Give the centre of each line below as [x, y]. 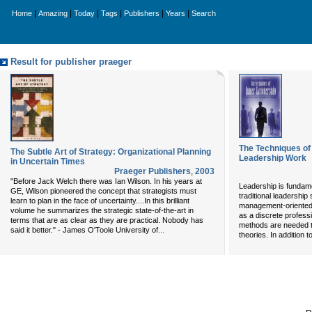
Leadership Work [273, 158]
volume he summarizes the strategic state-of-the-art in [102, 210]
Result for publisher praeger [71, 62]
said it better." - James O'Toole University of [84, 230]
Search [204, 13]
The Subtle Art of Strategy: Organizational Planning [111, 152]
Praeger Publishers [153, 171]
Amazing [53, 13]
